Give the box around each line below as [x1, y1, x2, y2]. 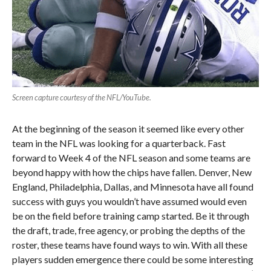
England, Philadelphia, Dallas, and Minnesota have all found [11, 181, 253, 193]
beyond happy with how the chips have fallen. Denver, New [11, 166, 252, 178]
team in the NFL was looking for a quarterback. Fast [11, 137, 226, 149]
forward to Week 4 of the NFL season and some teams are [11, 152, 250, 164]
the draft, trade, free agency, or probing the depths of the [11, 224, 245, 237]
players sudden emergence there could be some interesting [11, 253, 253, 266]
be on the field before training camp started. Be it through [11, 210, 249, 222]
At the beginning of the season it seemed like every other [11, 123, 244, 135]
